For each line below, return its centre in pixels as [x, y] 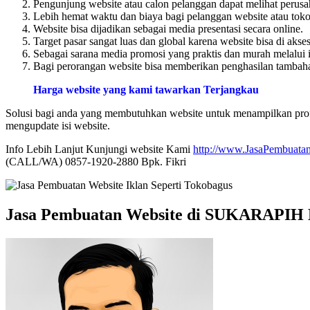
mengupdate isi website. [58, 125]
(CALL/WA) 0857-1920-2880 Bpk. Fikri [96, 161]
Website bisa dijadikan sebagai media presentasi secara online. [168, 28]
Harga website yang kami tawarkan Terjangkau [146, 89]
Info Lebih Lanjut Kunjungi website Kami [99, 149]
